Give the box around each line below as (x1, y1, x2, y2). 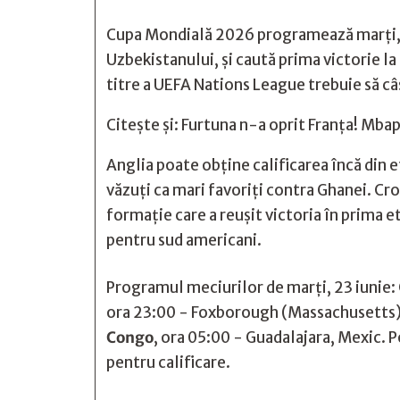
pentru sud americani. (106, 230, 262, 250)
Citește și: (106, 115, 181, 135)
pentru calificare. (106, 353, 230, 372)
